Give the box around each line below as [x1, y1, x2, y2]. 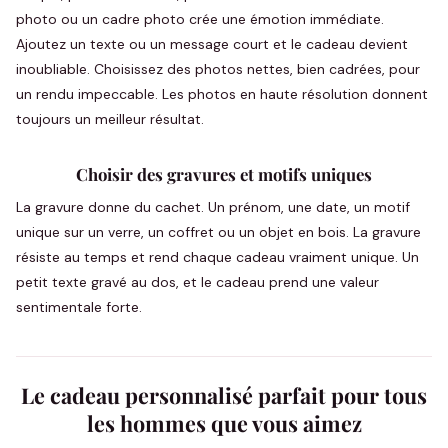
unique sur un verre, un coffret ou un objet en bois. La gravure [16, 223, 421, 241]
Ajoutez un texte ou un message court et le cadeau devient [16, 35, 408, 53]
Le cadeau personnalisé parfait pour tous [21, 381, 427, 409]
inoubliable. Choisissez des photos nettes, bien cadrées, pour [16, 60, 420, 78]
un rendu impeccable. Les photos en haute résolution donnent [16, 85, 428, 103]
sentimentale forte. [16, 298, 142, 316]
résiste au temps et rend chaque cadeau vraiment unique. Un [16, 248, 419, 266]
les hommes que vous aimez [86, 409, 362, 437]
